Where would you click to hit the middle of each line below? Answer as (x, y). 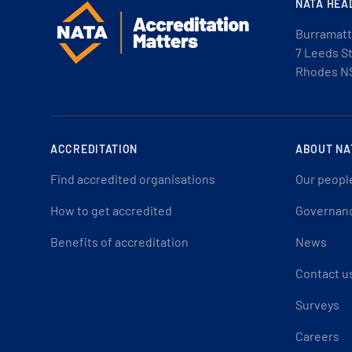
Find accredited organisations (133, 179)
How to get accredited (111, 210)
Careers (317, 336)
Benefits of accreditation (119, 242)
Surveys (317, 304)
